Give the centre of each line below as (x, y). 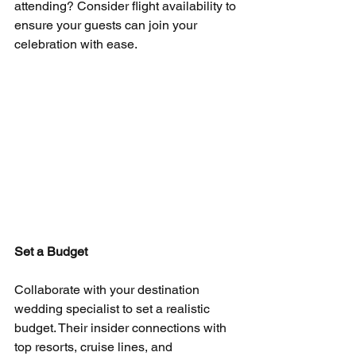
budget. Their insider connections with (122, 328)
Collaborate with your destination (108, 290)
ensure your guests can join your (107, 25)
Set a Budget (51, 252)
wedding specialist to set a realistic (114, 309)
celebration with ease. (76, 44)
